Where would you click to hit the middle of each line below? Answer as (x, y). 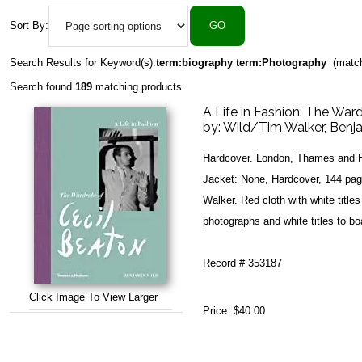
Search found (42, 87)
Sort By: (29, 25)
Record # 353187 (242, 263)
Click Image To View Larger (93, 297)
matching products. (139, 87)
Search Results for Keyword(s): (83, 63)
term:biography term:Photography (241, 63)
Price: (218, 310)
